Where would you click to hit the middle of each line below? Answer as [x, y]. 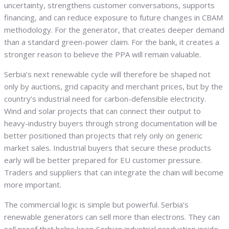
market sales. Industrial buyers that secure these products [108, 148]
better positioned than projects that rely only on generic [103, 136]
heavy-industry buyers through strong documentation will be [111, 123]
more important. [33, 185]
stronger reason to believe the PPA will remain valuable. [102, 54]
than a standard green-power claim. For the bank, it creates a [112, 42]
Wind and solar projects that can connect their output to [102, 111]
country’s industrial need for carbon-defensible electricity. [105, 99]
